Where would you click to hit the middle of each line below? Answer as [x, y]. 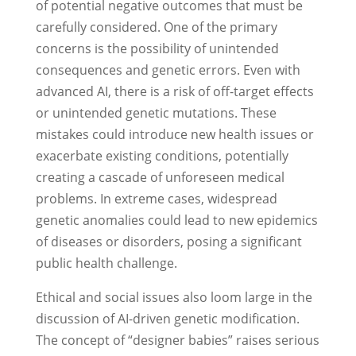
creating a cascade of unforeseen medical [160, 178]
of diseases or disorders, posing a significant [168, 242]
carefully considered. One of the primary [156, 27]
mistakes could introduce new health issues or [174, 135]
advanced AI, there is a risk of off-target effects [174, 92]
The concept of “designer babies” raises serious [177, 341]
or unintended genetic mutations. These [156, 113]
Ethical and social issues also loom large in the [174, 298]
